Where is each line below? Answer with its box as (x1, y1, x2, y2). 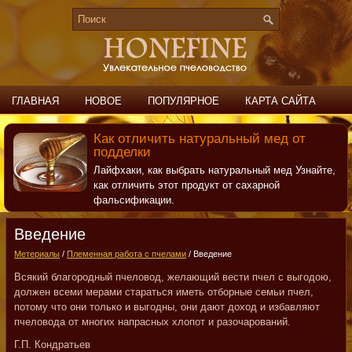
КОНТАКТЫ (73, 125, 130, 137)
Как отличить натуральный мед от (93, 131, 306, 146)
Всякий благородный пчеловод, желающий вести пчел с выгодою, (14, 271, 332, 283)
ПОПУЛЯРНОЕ (148, 95, 219, 107)
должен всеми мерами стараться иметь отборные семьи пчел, (14, 286, 313, 298)
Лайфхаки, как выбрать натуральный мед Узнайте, (93, 164, 335, 176)
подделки (93, 145, 151, 159)
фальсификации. (93, 194, 174, 206)
